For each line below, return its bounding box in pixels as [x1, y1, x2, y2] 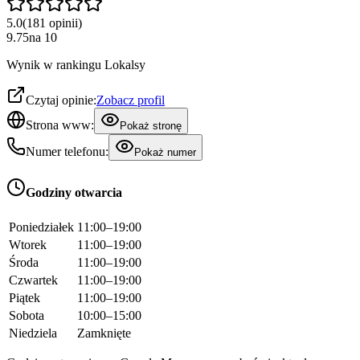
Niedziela [9, 325, 57, 340]
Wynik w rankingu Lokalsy [6, 58, 145, 72]
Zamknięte [77, 325, 131, 340]
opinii [49, 16, 78, 31]
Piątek [9, 290, 40, 305]
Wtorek [9, 237, 47, 252]
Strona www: [26, 118, 94, 133]
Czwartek [9, 272, 58, 287]
